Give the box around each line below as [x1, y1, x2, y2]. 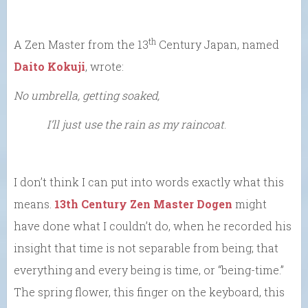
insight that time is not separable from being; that [14, 240, 278, 255]
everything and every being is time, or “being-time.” [14, 262, 284, 277]
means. [14, 196, 54, 211]
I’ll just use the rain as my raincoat [14, 116, 224, 131]
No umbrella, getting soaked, [14, 87, 159, 102]
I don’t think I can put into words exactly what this [14, 174, 284, 189]
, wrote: [85, 58, 124, 74]
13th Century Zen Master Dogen [54, 196, 232, 211]
